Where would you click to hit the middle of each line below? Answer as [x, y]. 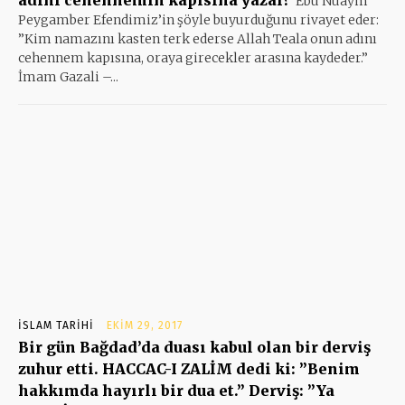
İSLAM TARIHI [56, 325]
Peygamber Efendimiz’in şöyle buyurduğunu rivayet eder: [198, 19]
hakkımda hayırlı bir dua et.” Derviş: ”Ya [176, 390]
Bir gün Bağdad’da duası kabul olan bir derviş [194, 347]
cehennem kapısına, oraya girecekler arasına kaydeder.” [193, 57]
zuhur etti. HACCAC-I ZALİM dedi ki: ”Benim [189, 368]
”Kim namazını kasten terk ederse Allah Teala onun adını [198, 38]
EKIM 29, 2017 [145, 325]
